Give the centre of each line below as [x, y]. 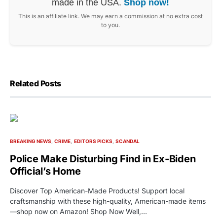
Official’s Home [45, 171]
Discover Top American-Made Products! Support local [97, 190]
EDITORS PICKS [93, 141]
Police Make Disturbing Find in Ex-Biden [103, 159]
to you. [110, 25]
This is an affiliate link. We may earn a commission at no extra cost [110, 16]
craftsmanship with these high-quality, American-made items [108, 201]
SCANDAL [127, 141]
